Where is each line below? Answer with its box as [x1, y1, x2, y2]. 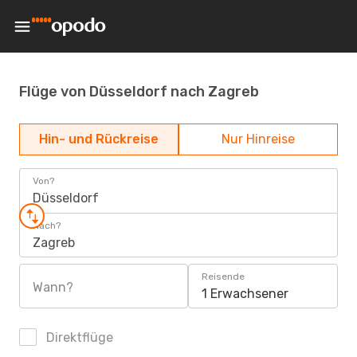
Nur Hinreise [222, 131, 295, 147]
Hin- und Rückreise [39, 131, 159, 147]
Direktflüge [43, 330, 113, 345]
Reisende [202, 271, 245, 282]
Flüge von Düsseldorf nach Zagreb [19, 82, 259, 100]
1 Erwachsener [202, 286, 288, 301]
